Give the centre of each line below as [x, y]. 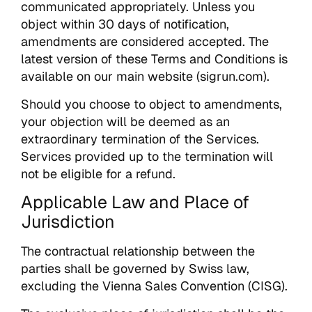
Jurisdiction [68, 222]
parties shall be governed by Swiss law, [135, 269]
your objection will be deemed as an [125, 121]
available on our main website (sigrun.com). [145, 77]
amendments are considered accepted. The [145, 42]
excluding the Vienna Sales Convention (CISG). [154, 286]
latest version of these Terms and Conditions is [154, 59]
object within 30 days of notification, [125, 24]
